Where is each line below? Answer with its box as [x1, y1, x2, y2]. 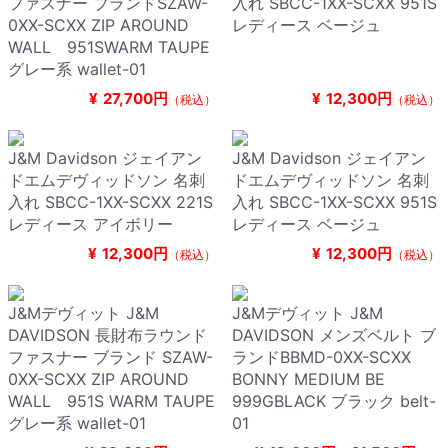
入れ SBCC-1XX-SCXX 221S [8, 192, 213, 213]
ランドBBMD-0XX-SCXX [232, 347, 411, 368]
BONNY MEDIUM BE [232, 369, 401, 390]
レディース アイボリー [8, 214, 173, 235]
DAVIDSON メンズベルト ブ [232, 325, 436, 346]
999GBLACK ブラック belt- [232, 391, 436, 412]
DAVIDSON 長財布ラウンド [8, 325, 207, 346]
